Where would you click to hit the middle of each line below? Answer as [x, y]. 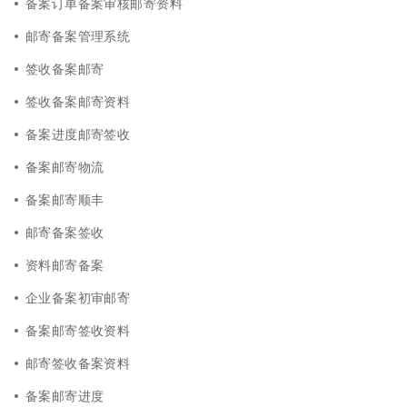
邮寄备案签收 [65, 232]
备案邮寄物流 [65, 166]
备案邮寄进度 [65, 395]
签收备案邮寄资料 [78, 101]
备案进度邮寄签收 [78, 134]
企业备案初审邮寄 [78, 297]
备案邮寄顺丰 [65, 199]
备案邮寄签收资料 [78, 330]
